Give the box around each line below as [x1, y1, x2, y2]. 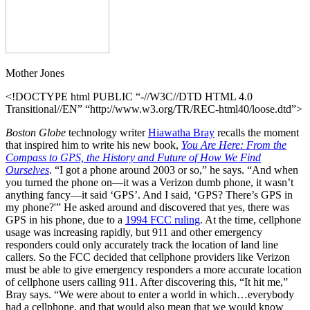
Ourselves [6, 163, 49, 176]
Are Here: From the [201, 138, 286, 151]
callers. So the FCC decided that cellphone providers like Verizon [6, 250, 290, 263]
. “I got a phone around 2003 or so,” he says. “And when [49, 163, 298, 176]
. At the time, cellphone [200, 213, 301, 226]
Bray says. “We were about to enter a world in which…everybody [6, 288, 294, 300]
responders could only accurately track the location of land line [6, 238, 278, 250]
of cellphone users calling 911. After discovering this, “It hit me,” [6, 275, 288, 288]
